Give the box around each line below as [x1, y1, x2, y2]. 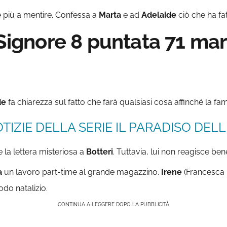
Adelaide [141, 10, 176, 20]
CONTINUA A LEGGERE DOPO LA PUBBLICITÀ [58, 202, 169, 208]
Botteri [86, 147, 113, 157]
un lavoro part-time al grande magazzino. [2, 167, 159, 177]
